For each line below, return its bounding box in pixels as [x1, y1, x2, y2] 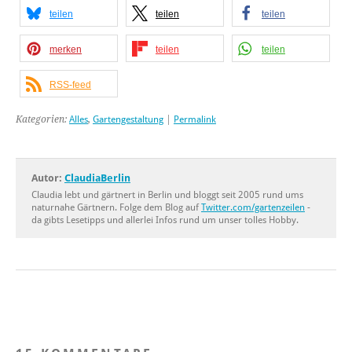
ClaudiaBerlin [64, 172, 130, 185]
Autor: [31, 172, 64, 185]
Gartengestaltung [93, 114, 163, 126]
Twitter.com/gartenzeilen [201, 202, 305, 214]
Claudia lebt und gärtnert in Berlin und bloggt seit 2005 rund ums [31, 189, 303, 201]
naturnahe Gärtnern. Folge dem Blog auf [31, 202, 201, 214]
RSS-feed [49, 79, 91, 91]
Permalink [174, 114, 216, 126]
